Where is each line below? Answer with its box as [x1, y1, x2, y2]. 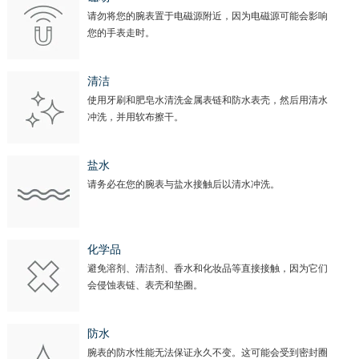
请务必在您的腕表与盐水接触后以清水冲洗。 [87, 179, 280, 191]
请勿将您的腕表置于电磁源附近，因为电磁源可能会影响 [87, 10, 328, 22]
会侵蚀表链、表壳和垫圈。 [87, 280, 203, 292]
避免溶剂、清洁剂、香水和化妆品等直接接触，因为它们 [87, 263, 328, 275]
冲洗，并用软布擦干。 [87, 111, 184, 123]
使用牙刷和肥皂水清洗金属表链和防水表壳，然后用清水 [87, 95, 328, 107]
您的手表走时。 [87, 27, 155, 39]
